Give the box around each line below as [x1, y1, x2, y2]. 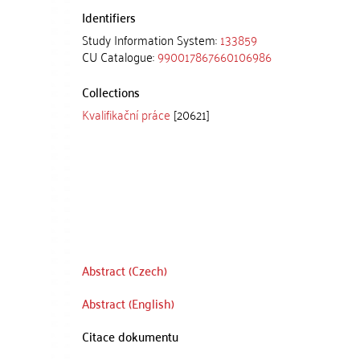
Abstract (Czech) [82, 259, 167, 281]
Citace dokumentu [82, 325, 178, 347]
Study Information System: [82, 28, 220, 51]
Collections [82, 80, 140, 103]
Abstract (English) [82, 292, 174, 314]
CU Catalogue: [82, 45, 157, 67]
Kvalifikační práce [82, 103, 170, 125]
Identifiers [82, 6, 136, 28]
